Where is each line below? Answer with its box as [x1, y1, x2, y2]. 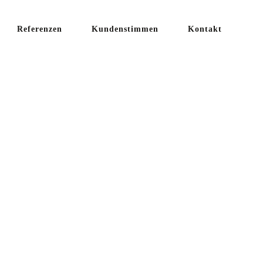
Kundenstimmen [92, 25, 159, 33]
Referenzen [17, 25, 62, 33]
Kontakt [188, 25, 222, 33]
